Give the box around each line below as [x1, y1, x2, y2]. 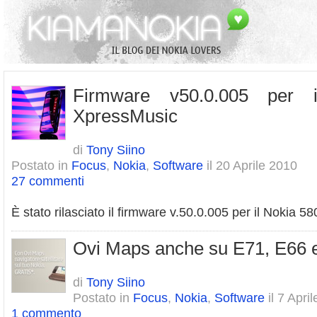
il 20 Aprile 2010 [203, 158, 297, 173]
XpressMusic [73, 106, 178, 126]
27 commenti [11, 173, 84, 188]
